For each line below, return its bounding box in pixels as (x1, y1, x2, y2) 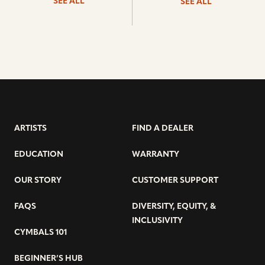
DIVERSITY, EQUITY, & (132, 202, 216, 211)
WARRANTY (132, 150, 179, 159)
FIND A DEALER (132, 124, 193, 133)
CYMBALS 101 (14, 228, 67, 237)
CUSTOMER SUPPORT (132, 176, 218, 185)
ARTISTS (14, 124, 47, 133)
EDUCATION (14, 150, 63, 159)
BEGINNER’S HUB (14, 254, 83, 263)
